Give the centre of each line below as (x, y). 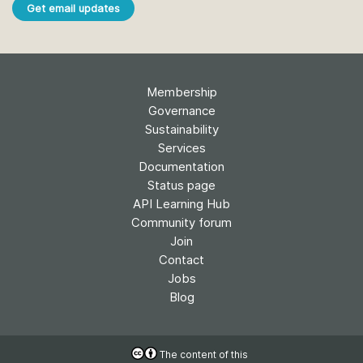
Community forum (181, 222)
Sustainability (181, 129)
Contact (181, 259)
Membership (181, 92)
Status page (181, 185)
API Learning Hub (181, 203)
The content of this (202, 354)
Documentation (181, 166)
